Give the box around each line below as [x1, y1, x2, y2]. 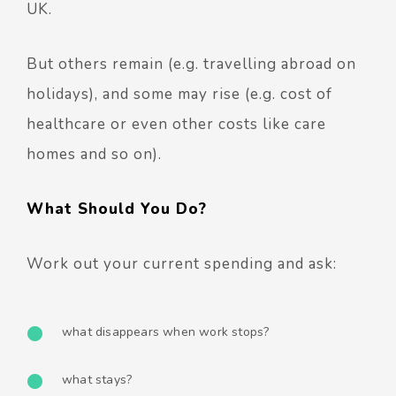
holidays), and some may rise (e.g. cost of [27, 83, 332, 104]
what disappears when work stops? [62, 323, 270, 340]
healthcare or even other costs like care [27, 113, 326, 134]
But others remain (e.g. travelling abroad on [27, 53, 356, 74]
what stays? [62, 370, 133, 388]
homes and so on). [27, 143, 162, 164]
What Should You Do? [27, 198, 207, 219]
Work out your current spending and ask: [27, 253, 337, 274]
